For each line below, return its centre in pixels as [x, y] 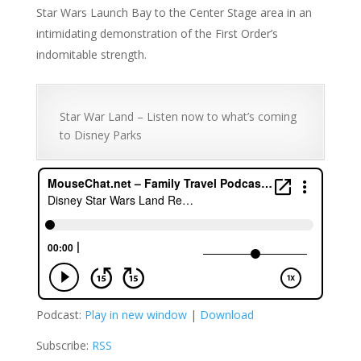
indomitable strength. [91, 55]
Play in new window [135, 315]
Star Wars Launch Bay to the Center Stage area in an [174, 13]
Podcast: [60, 315]
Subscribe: [64, 346]
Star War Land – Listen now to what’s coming [178, 117]
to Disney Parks [100, 135]
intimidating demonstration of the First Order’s [157, 34]
